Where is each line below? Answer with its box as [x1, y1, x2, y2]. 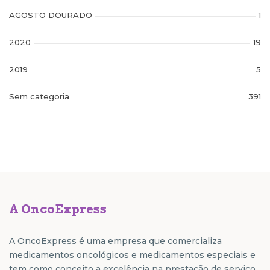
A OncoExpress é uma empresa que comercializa [9, 235, 222, 246]
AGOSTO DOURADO [9, 10, 92, 20]
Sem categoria [9, 91, 69, 101]
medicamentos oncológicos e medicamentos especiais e [9, 249, 256, 260]
